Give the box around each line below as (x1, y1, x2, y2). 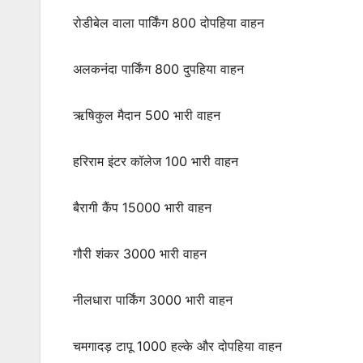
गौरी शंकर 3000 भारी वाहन (73, 246, 207, 263)
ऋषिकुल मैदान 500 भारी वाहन (73, 107, 220, 124)
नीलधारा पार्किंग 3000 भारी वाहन (73, 292, 233, 309)
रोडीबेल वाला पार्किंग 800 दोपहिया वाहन (73, 15, 264, 32)
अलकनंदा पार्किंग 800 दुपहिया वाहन (73, 61, 244, 78)
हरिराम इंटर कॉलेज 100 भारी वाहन (73, 153, 238, 170)
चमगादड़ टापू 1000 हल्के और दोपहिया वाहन (73, 338, 282, 355)
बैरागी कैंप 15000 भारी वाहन (73, 199, 211, 216)
